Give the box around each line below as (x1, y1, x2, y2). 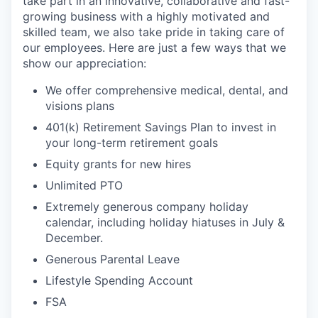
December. (45, 230, 103, 245)
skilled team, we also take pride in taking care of (23, 24, 285, 39)
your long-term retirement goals (45, 135, 218, 150)
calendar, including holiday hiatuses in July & (45, 214, 285, 229)
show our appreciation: (23, 55, 146, 70)
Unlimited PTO (45, 177, 123, 192)
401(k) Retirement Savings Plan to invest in (45, 119, 276, 134)
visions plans (45, 98, 114, 113)
